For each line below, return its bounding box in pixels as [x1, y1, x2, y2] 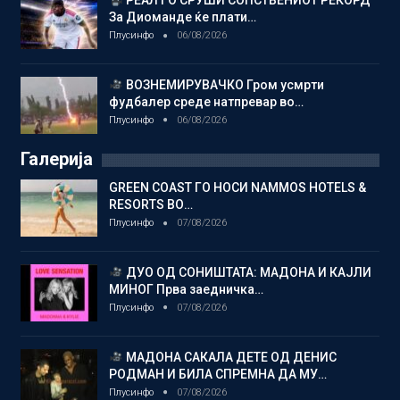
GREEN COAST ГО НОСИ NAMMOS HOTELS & [109, 180, 366, 196]
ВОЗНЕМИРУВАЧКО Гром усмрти [122, 78, 324, 93]
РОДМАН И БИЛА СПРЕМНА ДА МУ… [109, 366, 327, 381]
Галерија [21, 148, 93, 171]
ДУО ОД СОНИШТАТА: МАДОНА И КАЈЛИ [122, 265, 371, 280]
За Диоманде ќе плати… [109, 10, 256, 25]
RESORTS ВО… [109, 197, 193, 212]
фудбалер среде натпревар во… [109, 95, 304, 110]
